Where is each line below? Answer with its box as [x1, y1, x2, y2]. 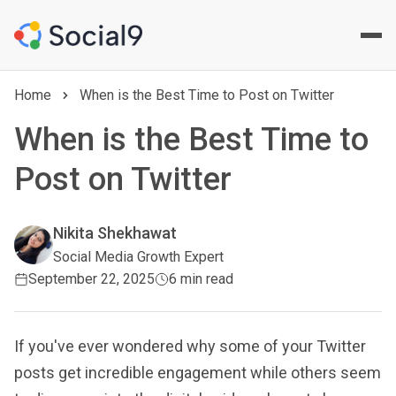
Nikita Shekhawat [53, 224, 177, 242]
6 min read [169, 270, 233, 287]
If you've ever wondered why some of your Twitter [14, 337, 366, 355]
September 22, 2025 [28, 270, 155, 287]
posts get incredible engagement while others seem [14, 363, 381, 382]
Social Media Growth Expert [53, 248, 224, 265]
